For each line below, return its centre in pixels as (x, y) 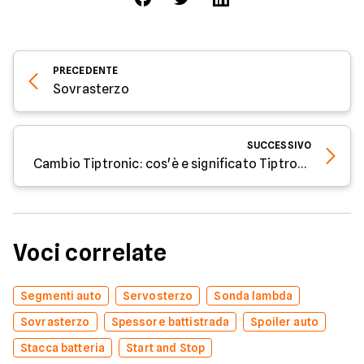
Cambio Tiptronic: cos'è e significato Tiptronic (302, 164)
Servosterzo (158, 296)
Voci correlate (90, 253)
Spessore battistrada (170, 322)
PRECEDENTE (86, 70)
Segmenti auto (61, 296)
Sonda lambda (253, 296)
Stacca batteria (63, 348)
